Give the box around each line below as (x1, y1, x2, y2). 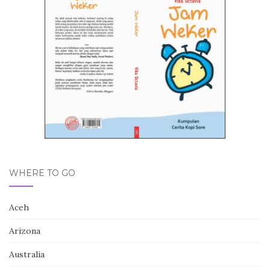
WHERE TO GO (9, 168, 75, 179)
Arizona (9, 225, 40, 237)
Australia (9, 249, 45, 260)
